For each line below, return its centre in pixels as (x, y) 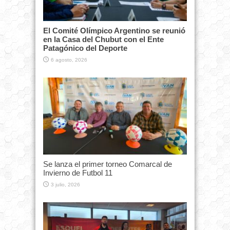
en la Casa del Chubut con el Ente (103, 40)
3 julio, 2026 (65, 184)
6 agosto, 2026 (69, 60)
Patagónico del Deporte (85, 48)
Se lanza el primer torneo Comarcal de (108, 164)
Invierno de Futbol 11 (78, 172)
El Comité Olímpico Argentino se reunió (114, 31)
